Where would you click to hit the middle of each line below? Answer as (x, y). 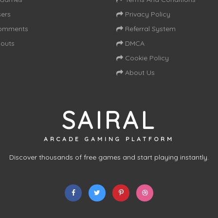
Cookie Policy (146, 58)
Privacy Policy (147, 14)
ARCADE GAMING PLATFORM (109, 139)
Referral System (149, 28)
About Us (139, 72)
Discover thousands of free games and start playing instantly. (109, 157)
